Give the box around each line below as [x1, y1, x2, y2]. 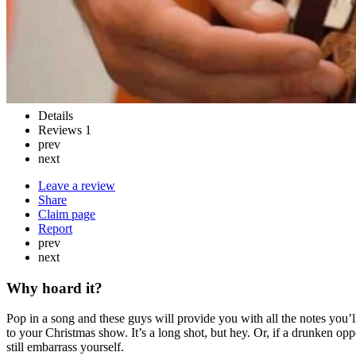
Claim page [38, 207, 95, 221]
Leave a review [38, 178, 115, 192]
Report [38, 221, 72, 235]
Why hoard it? [6, 279, 103, 296]
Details [38, 108, 73, 122]
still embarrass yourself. [6, 340, 124, 354]
